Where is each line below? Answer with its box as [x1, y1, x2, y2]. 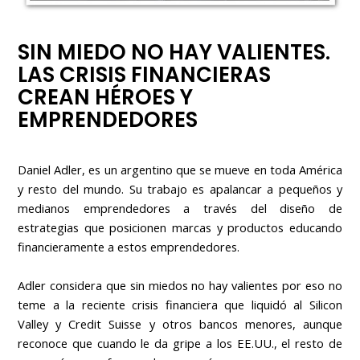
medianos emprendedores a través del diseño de [18, 199, 342, 216]
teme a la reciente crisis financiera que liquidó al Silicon [18, 296, 342, 313]
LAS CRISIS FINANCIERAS [18, 59, 271, 89]
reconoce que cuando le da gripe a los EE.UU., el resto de [18, 334, 342, 351]
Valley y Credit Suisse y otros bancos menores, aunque [18, 315, 342, 332]
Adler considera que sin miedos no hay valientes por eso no [18, 276, 342, 293]
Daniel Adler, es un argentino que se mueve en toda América [18, 161, 342, 178]
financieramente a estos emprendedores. [18, 238, 239, 255]
